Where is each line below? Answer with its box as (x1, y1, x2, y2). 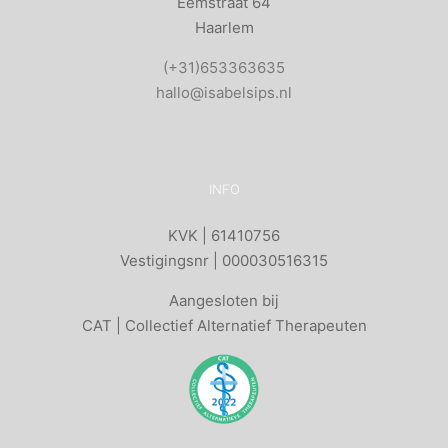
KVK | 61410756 (168, 226, 280, 245)
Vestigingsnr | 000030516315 (120, 251, 328, 270)
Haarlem (194, 18, 254, 37)
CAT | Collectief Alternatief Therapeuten (81, 316, 367, 335)
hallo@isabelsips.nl (156, 83, 292, 102)
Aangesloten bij (169, 291, 279, 310)
